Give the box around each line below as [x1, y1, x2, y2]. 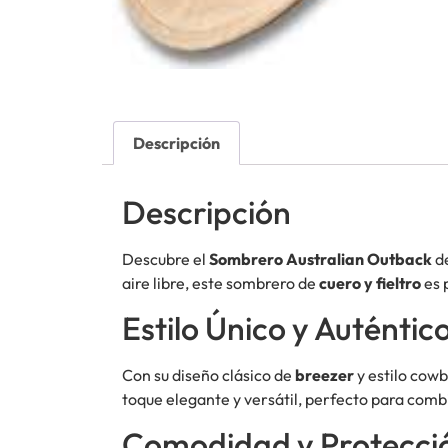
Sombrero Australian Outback [209, 248, 432, 269]
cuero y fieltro [319, 272, 421, 293]
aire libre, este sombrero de [122, 272, 319, 293]
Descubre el [122, 248, 209, 269]
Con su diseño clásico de [122, 365, 295, 386]
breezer [295, 365, 354, 386]
